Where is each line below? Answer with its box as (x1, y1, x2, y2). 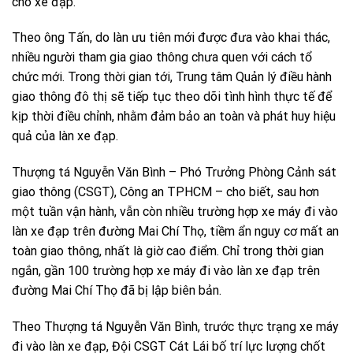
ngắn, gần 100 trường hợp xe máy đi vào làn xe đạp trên (12, 263, 320, 279)
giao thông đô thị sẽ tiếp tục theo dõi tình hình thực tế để (12, 89, 332, 105)
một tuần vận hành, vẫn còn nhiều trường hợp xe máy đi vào (12, 204, 338, 220)
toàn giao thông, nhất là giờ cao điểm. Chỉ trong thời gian (12, 243, 324, 259)
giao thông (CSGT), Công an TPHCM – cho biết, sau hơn (12, 184, 319, 200)
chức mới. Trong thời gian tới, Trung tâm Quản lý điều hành (12, 69, 332, 85)
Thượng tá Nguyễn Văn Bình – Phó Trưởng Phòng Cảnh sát (12, 165, 336, 180)
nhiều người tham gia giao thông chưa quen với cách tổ (12, 50, 312, 65)
